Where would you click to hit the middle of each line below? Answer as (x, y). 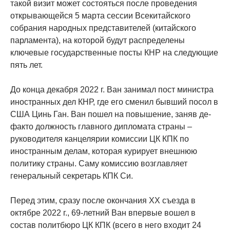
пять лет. (26, 65)
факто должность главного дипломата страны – (101, 127)
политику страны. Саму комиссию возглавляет (99, 164)
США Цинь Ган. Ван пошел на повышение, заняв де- (111, 114)
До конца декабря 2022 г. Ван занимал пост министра (112, 90)
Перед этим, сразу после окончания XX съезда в (103, 201)
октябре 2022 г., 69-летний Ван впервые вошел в (103, 213)
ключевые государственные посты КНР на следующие (114, 53)
